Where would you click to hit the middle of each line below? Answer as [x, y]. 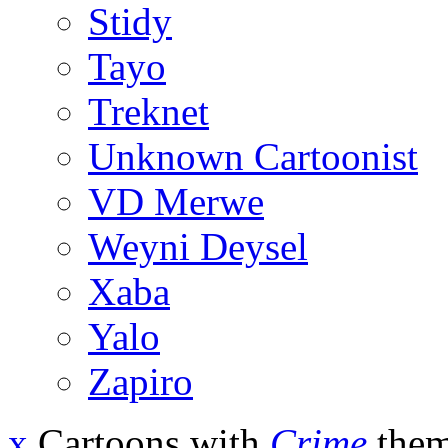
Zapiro [140, 382]
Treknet [148, 112]
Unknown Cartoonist [253, 157]
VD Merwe [176, 202]
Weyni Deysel [198, 247]
